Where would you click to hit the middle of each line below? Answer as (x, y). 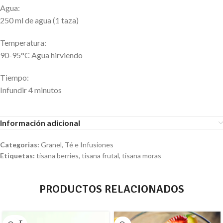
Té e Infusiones (89, 145)
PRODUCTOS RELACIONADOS (111, 189)
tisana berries (57, 156)
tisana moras (142, 156)
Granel (51, 145)
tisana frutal (100, 156)
